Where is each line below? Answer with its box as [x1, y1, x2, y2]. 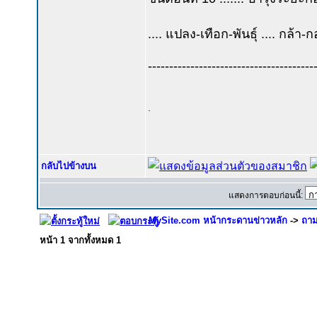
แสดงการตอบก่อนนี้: [228, 190, 305, 200]
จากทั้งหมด [65, 235, 116, 246]
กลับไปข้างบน [41, 161, 96, 171]
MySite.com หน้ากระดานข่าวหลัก [149, 215, 287, 226]
